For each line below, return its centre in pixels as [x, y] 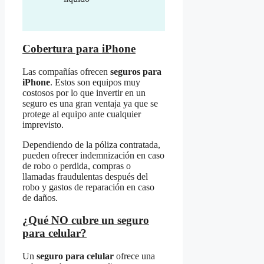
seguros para [136, 71]
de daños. [40, 197]
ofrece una [134, 256]
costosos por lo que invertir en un [84, 93]
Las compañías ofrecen [66, 71]
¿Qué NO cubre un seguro [86, 220]
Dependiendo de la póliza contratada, [91, 144]
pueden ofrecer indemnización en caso [93, 155]
